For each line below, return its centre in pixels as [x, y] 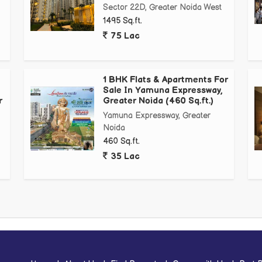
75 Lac [124, 36]
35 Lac [124, 157]
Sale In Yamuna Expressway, [163, 91]
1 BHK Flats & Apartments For [166, 80]
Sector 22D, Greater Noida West [162, 8]
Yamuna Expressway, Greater [157, 116]
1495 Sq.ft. [123, 21]
